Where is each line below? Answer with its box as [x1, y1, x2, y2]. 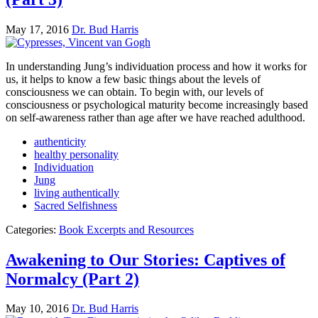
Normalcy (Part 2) [6, 269, 139, 288]
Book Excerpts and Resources [59, 223, 194, 236]
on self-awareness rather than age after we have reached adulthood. [6, 111, 305, 124]
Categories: [6, 223, 56, 236]
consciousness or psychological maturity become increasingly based [6, 98, 308, 111]
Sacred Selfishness [34, 199, 117, 212]
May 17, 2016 [6, 23, 69, 35]
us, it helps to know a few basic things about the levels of [6, 72, 261, 85]
